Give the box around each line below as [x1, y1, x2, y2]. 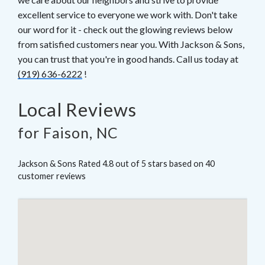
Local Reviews [18, 98, 137, 121]
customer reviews [18, 171, 86, 182]
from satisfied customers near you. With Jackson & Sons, [18, 38, 244, 50]
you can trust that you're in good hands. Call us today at [18, 53, 238, 65]
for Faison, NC [18, 124, 118, 142]
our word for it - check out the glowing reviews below [18, 24, 232, 35]
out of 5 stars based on [114, 159, 205, 169]
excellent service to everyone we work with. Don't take [18, 9, 237, 21]
